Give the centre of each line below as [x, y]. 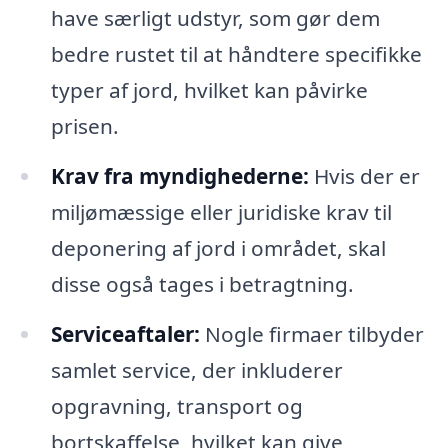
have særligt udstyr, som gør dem [215, 18]
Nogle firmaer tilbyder [311, 334]
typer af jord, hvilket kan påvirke [209, 90]
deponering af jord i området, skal [218, 248]
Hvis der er [364, 176]
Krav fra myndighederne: [179, 176]
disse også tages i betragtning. [202, 284]
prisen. [84, 126]
